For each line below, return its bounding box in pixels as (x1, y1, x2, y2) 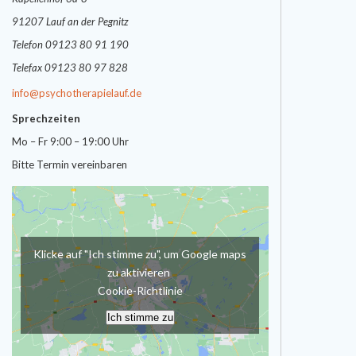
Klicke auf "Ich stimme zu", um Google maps (33, 247, 247, 261)
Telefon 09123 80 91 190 (11, 38, 129, 51)
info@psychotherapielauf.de (11, 87, 141, 99)
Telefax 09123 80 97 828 (11, 61, 128, 74)
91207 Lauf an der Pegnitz (11, 15, 129, 28)
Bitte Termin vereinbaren (11, 158, 127, 171)
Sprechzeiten (11, 112, 80, 125)
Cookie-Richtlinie (97, 284, 183, 297)
